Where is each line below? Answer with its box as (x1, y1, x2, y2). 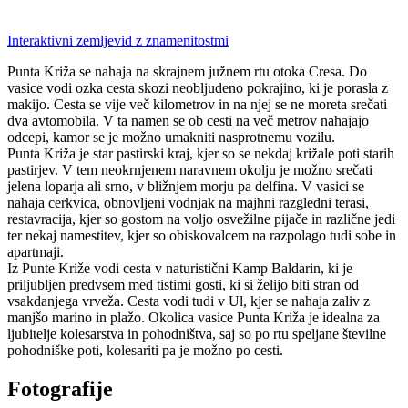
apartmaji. (7, 243, 64, 260)
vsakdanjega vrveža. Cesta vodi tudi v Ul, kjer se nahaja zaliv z (7, 292, 370, 309)
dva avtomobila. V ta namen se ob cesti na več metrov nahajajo (7, 112, 369, 128)
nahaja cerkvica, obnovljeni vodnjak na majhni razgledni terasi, (7, 194, 369, 210)
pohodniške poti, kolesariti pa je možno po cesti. (7, 342, 283, 358)
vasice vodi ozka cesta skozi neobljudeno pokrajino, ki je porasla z (7, 79, 388, 96)
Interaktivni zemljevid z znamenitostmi (7, 32, 229, 48)
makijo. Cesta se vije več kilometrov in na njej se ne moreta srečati (7, 96, 387, 112)
